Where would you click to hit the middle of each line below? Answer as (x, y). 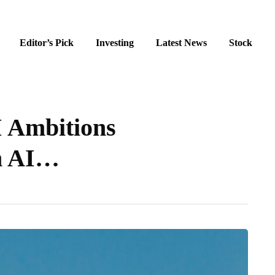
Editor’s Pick (47, 43)
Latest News (181, 43)
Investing (115, 43)
